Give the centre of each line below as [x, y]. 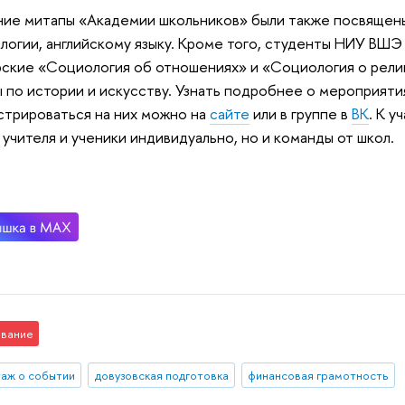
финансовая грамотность [318, 376]
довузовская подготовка [161, 376]
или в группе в [301, 113]
